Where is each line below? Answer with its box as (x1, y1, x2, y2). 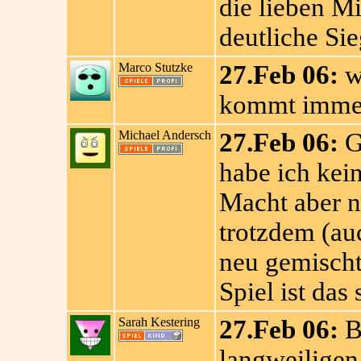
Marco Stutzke (118, 60, 193, 74)
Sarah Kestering (118, 315, 200, 329)
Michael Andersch (118, 128, 211, 142)
